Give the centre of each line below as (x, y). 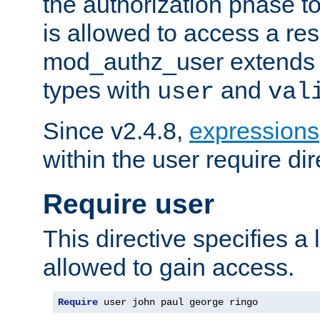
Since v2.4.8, (116, 130)
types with (100, 90)
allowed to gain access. (169, 267)
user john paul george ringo (178, 302)
